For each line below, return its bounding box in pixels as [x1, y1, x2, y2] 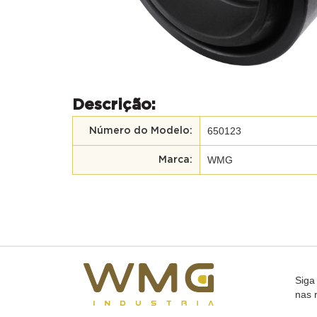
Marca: [158, 154, 192, 165]
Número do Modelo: [89, 125, 192, 136]
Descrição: [72, 96, 156, 113]
